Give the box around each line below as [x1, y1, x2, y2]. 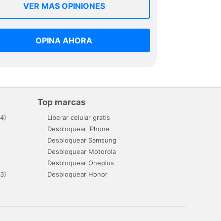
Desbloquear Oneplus [47, 158, 114, 167]
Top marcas [37, 97, 86, 107]
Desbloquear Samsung [47, 136, 116, 144]
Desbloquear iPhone [47, 124, 110, 133]
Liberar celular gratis [47, 113, 110, 121]
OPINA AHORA [36, 35, 93, 45]
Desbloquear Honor [47, 170, 108, 178]
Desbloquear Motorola [47, 147, 116, 155]
